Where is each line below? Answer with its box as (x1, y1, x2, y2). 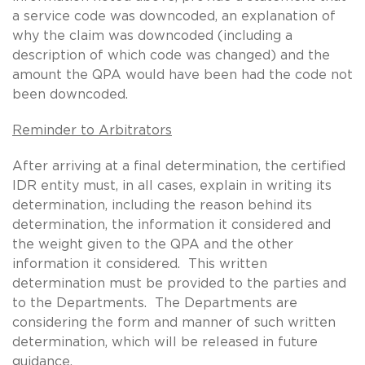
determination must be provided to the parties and (12, 276, 346, 290)
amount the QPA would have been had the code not (12, 68, 353, 81)
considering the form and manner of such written (12, 315, 336, 329)
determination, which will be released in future (12, 335, 318, 349)
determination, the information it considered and (12, 218, 331, 231)
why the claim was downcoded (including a (12, 29, 292, 42)
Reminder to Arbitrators (12, 123, 172, 137)
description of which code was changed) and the (12, 48, 330, 62)
